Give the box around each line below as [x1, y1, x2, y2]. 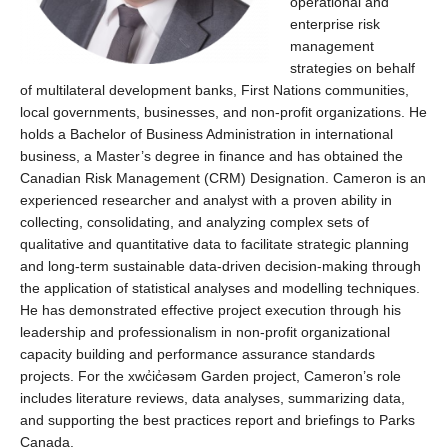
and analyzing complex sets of [174, 214, 369, 230]
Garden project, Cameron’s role [201, 368, 401, 384]
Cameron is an [333, 170, 426, 186]
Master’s [96, 148, 151, 164]
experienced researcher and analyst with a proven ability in [20, 192, 392, 208]
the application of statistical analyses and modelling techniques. [20, 280, 420, 296]
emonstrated [77, 302, 157, 318]
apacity [27, 346, 72, 362]
